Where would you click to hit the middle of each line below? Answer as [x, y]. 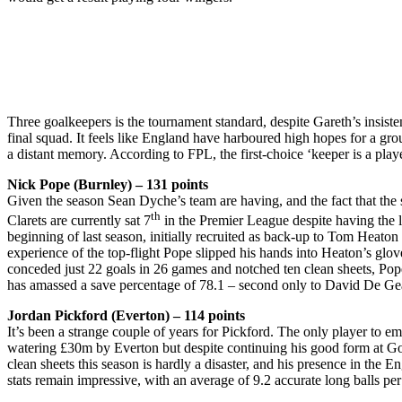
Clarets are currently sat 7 [79, 221]
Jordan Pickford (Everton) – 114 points [126, 316]
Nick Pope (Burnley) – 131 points [108, 184]
